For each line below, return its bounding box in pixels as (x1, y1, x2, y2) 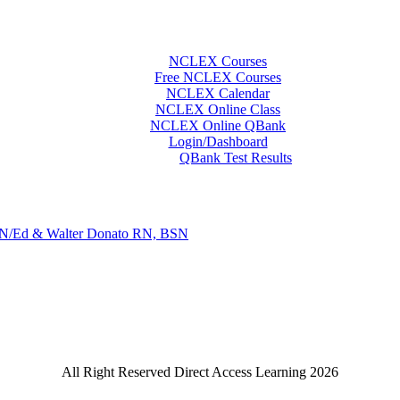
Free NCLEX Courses (154, 70, 281, 85)
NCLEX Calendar (166, 86, 270, 101)
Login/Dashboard (168, 134, 268, 149)
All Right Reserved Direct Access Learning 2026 (62, 363, 338, 379)
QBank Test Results (179, 150, 292, 165)
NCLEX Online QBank (150, 118, 286, 133)
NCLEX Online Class (155, 102, 280, 117)
